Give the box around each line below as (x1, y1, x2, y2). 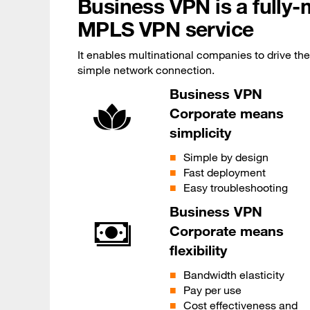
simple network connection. (77, 62, 215, 77)
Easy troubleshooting (183, 180, 288, 194)
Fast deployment (183, 165, 266, 179)
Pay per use (183, 282, 241, 297)
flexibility (169, 241, 227, 259)
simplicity (169, 123, 231, 141)
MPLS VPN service (77, 15, 254, 42)
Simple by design (183, 149, 268, 164)
